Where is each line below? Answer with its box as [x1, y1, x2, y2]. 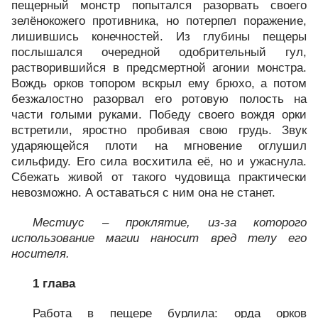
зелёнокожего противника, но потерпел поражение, [11, 14, 307, 28]
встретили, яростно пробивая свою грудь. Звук [11, 124, 307, 137]
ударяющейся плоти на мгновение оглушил [11, 139, 307, 153]
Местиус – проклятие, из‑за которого [33, 216, 307, 229]
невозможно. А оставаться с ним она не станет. [11, 186, 275, 199]
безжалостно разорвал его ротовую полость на [11, 92, 307, 106]
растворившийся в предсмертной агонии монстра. [11, 61, 307, 75]
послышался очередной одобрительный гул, [11, 45, 307, 59]
